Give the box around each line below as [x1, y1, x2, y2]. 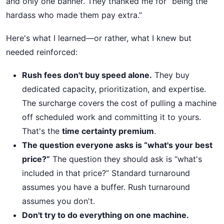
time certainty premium [62, 125, 154, 136]
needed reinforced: [6, 47, 77, 57]
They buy [152, 69, 189, 80]
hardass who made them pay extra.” [6, 10, 142, 20]
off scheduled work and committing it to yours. [22, 111, 201, 122]
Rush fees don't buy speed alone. [22, 69, 152, 80]
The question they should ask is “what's [50, 153, 202, 164]
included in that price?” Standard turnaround [22, 167, 190, 178]
